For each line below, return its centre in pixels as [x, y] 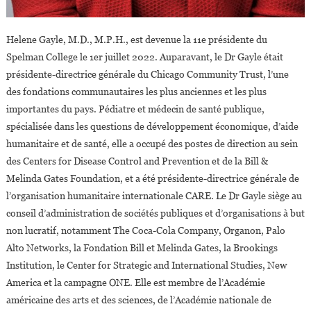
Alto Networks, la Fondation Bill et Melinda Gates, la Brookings [142, 247]
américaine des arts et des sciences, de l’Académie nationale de [138, 300]
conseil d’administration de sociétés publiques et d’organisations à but [155, 213]
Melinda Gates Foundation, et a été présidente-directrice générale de [152, 178]
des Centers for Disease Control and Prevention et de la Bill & [137, 161]
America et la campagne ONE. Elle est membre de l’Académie [135, 282]
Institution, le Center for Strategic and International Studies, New [146, 265]
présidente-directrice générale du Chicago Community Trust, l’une [147, 74]
